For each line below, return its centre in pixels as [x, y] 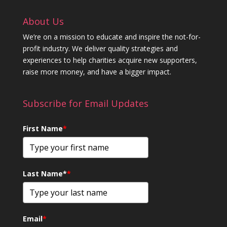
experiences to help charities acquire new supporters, [110, 60]
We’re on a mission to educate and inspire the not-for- [111, 37]
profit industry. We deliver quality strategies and [100, 49]
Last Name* [45, 173]
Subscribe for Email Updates [85, 103]
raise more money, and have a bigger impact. [97, 72]
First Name [43, 128]
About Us [43, 22]
